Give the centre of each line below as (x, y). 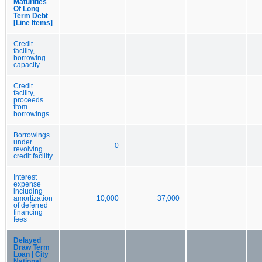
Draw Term (32, 247)
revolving (28, 149)
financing (28, 212)
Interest (25, 177)
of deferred (31, 205)
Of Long (26, 8)
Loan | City (31, 254)
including (28, 191)
